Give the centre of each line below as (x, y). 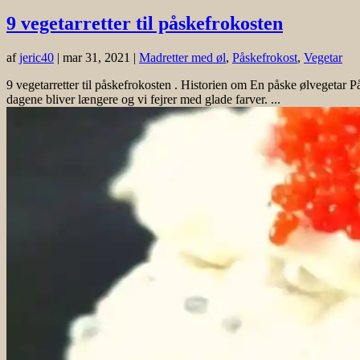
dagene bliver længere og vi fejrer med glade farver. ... (143, 99)
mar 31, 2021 (96, 57)
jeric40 (37, 57)
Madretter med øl (182, 57)
